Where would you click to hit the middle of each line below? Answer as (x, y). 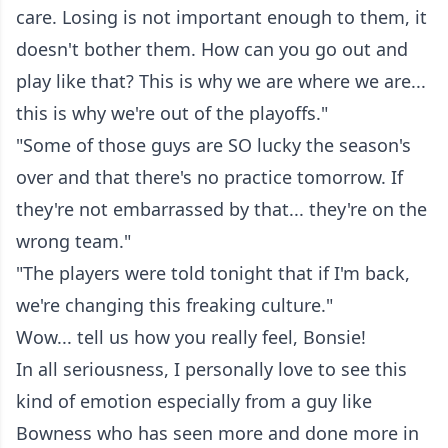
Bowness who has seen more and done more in (217, 432)
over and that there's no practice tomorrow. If (209, 176)
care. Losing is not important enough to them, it (221, 16)
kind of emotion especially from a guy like (194, 400)
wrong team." (73, 240)
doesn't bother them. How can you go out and (212, 48)
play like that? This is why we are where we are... (221, 80)
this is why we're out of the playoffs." (172, 112)
